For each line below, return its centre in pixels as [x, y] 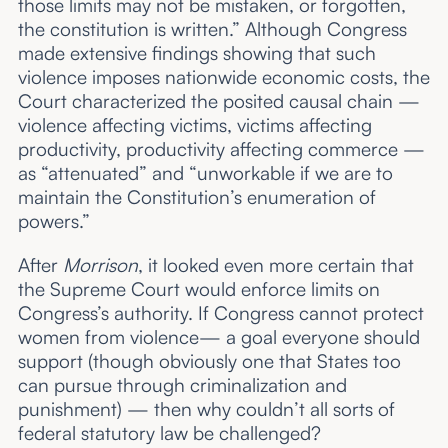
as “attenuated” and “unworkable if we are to [205, 173]
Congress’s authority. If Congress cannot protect [220, 312]
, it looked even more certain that [275, 264]
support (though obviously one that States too [209, 360]
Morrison [100, 264]
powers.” [53, 221]
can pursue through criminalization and [182, 384]
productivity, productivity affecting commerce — [221, 149]
